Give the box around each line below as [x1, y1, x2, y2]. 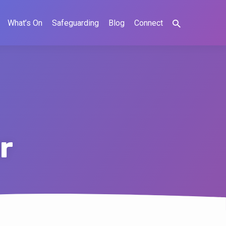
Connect [134, 18, 163, 28]
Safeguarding [52, 18, 99, 28]
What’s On [8, 18, 42, 28]
